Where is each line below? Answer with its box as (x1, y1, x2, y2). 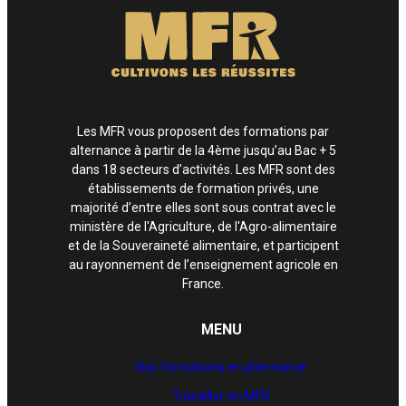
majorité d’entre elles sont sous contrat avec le (70, 199, 336, 215)
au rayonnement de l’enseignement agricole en (68, 256, 338, 272)
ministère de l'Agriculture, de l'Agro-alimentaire (69, 218, 337, 234)
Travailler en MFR (172, 388, 270, 403)
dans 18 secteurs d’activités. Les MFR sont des (71, 161, 335, 177)
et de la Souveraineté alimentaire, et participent (67, 237, 339, 253)
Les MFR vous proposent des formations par (77, 123, 329, 139)
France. (182, 275, 224, 291)
